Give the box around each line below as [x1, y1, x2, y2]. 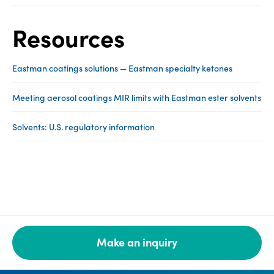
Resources [12, 22, 125, 54]
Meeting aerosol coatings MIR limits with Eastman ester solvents [12, 92, 261, 103]
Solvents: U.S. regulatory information [12, 121, 155, 133]
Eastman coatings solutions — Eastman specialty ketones [12, 62, 232, 74]
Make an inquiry [97, 235, 177, 250]
